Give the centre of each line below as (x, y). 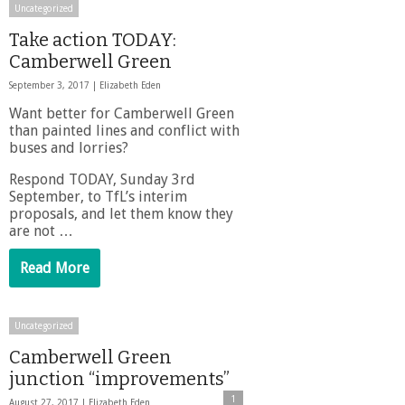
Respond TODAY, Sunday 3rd (102, 179)
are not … (41, 231)
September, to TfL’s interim (98, 196)
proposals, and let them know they (121, 213)
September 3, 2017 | (54, 85)
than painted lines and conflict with (124, 130)
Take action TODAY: (93, 39)
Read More (55, 268)
